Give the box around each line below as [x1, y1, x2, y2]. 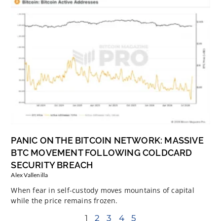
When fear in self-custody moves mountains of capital [11, 185, 194, 195]
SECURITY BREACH [11, 159, 93, 170]
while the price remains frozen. [11, 195, 118, 205]
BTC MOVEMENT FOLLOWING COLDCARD [11, 147, 192, 158]
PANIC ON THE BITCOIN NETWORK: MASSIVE [11, 135, 204, 146]
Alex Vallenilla [11, 171, 48, 179]
